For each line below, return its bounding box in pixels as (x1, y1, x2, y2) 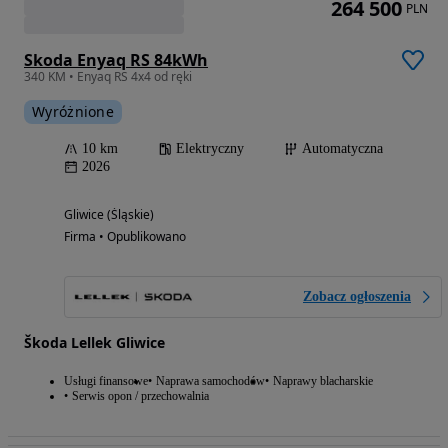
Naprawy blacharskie (273, 373, 373, 388)
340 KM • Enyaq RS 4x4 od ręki (24, 67, 192, 85)
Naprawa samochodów (156, 373, 265, 388)
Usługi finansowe (64, 373, 148, 388)
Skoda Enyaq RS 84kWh (24, 48, 208, 71)
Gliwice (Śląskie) (64, 205, 154, 223)
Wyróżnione (32, 101, 114, 121)
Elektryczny (176, 140, 244, 156)
